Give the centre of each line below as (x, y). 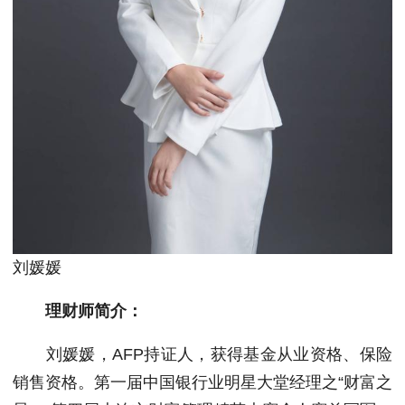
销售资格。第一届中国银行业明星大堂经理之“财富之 (202, 382)
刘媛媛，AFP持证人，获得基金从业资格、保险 (202, 354)
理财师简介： (94, 311)
